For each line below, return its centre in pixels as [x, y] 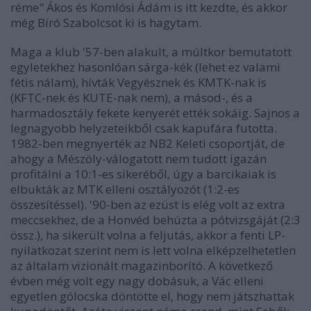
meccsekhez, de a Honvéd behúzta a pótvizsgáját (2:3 [155, 220]
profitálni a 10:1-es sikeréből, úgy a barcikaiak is [143, 174]
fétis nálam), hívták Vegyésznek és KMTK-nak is [138, 82]
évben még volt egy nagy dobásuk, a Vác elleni [137, 281]
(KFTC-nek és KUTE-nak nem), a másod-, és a [132, 98]
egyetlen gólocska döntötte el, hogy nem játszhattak [152, 296]
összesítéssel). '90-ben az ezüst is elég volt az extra [148, 204]
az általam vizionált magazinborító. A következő [142, 266]
